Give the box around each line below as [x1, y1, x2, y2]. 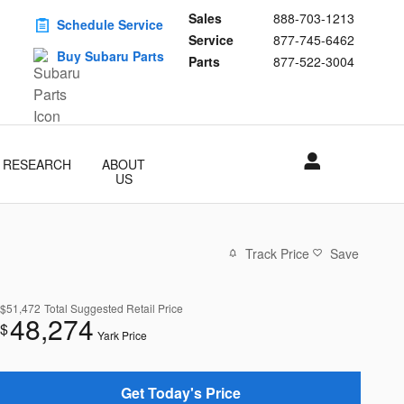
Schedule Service [57, 15, 163, 33]
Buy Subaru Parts [57, 47, 164, 65]
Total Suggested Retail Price [44, 299, 183, 316]
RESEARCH [2, 155, 71, 173]
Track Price [245, 243, 309, 262]
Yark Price [97, 326, 147, 343]
